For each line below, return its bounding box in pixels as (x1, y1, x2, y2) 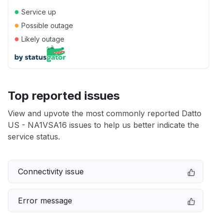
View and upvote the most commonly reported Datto (8, 108, 201, 118)
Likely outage (19, 35, 64, 43)
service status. (8, 132, 60, 141)
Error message (18, 196, 72, 205)
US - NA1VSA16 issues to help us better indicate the (8, 120, 199, 130)
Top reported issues (8, 89, 120, 103)
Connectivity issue (18, 167, 84, 176)
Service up (19, 8, 56, 16)
